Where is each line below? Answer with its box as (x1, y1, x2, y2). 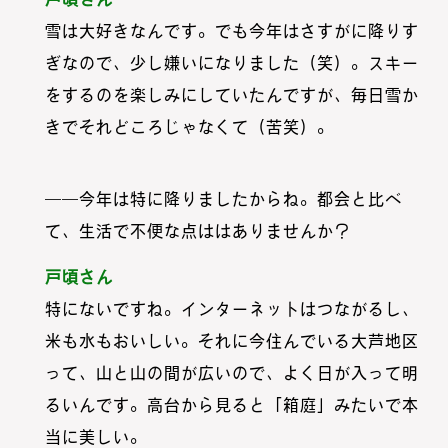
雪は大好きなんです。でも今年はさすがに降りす (44, 23, 419, 40)
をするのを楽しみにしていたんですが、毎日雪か (44, 87, 419, 104)
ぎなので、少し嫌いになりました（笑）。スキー (44, 55, 419, 72)
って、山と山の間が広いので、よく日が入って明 (44, 365, 419, 382)
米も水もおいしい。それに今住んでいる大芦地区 (44, 333, 419, 350)
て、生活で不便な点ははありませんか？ (44, 223, 351, 240)
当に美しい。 (44, 429, 147, 446)
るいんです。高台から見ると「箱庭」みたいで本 (44, 397, 419, 414)
